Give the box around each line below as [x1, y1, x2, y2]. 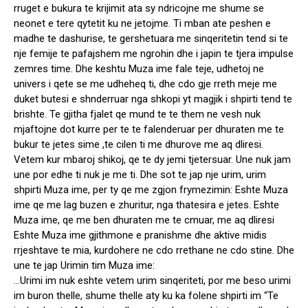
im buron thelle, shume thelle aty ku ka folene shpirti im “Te [14, 289, 278, 302]
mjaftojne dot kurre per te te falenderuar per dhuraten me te [14, 123, 284, 136]
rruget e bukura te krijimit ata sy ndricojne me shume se [14, 2, 264, 15]
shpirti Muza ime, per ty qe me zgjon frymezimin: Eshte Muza [14, 184, 288, 197]
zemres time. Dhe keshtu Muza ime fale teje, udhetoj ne [14, 63, 264, 76]
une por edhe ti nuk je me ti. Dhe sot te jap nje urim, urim [14, 168, 266, 181]
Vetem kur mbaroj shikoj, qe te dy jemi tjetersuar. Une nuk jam [14, 153, 291, 166]
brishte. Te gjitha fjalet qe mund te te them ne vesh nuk [14, 108, 261, 121]
